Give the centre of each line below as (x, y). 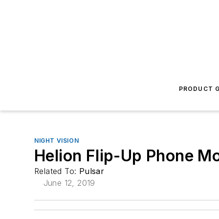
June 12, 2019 (69, 183)
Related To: (57, 171)
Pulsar (92, 171)
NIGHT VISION (57, 141)
